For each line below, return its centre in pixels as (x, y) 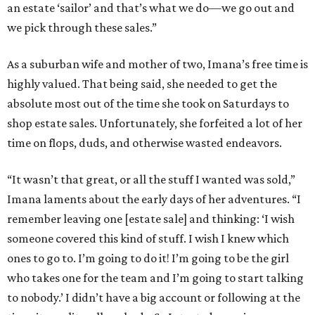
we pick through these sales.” (82, 28)
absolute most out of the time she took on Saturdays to (148, 104)
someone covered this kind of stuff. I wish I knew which (148, 239)
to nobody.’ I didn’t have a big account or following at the (154, 298)
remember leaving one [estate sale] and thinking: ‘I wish (151, 219)
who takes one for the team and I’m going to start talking (155, 278)
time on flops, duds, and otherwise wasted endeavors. (144, 143)
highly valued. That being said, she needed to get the (142, 84)
